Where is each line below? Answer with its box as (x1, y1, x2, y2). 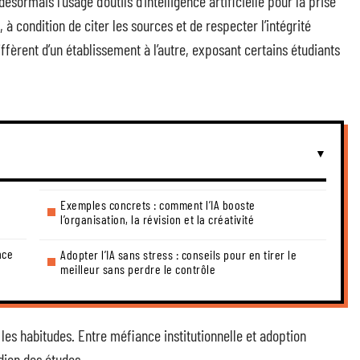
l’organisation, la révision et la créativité (60, 211, 254, 227)
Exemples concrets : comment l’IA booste (60, 197, 256, 212)
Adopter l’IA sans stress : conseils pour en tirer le (60, 247, 297, 262)
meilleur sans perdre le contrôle (60, 261, 215, 276)
